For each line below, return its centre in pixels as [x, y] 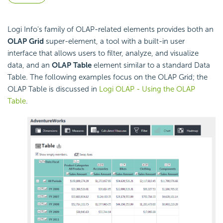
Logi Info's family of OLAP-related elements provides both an [111, 30]
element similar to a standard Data [151, 65]
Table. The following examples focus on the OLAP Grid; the [108, 77]
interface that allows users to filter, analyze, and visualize [103, 54]
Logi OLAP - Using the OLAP [147, 89]
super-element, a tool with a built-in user [114, 42]
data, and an [30, 65]
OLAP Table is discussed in [53, 89]
